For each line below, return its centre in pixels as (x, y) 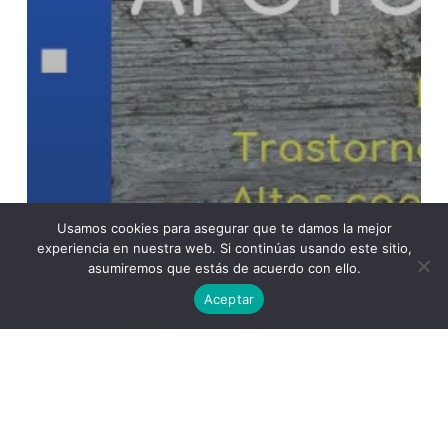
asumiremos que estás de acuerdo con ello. (224, 268)
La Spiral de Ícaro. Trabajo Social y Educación (205, 398)
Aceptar (229, 298)
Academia (90, 369)
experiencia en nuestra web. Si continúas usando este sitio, (224, 248)
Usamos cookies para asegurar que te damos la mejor (224, 228)
